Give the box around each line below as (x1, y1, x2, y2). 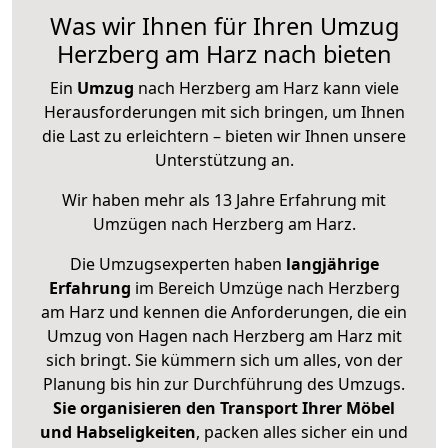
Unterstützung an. (154, 149, 294, 172)
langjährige (285, 253, 379, 276)
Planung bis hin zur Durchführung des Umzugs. (43, 373, 405, 396)
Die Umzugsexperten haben (69, 253, 286, 276)
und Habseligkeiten (40, 421, 196, 444)
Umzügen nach (92, 213, 212, 236)
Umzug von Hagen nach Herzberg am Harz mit (46, 325, 402, 348)
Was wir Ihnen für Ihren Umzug (49, 10, 399, 43)
